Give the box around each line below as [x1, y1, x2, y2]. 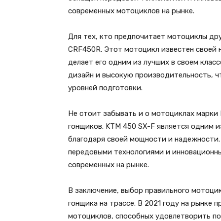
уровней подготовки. [68, 83, 143, 93]
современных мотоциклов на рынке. [68, 6, 194, 16]
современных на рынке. [68, 160, 149, 170]
